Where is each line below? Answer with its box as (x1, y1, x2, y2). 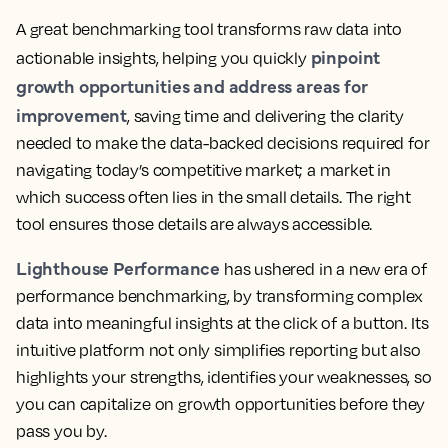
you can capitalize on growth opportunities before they (16, 394, 426, 414)
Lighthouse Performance (16, 255, 221, 280)
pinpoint (310, 44, 381, 69)
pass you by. (16, 421, 107, 441)
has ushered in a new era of (220, 259, 428, 279)
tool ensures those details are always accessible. (16, 214, 373, 234)
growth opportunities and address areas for (16, 73, 368, 98)
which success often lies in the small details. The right (16, 187, 411, 207)
